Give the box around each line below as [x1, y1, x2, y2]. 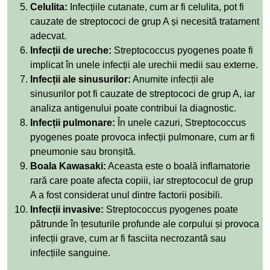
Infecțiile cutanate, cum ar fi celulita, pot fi [67, 1, 244, 12]
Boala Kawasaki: [30, 160, 106, 171]
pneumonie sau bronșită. [30, 146, 136, 157]
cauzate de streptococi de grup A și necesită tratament [30, 16, 259, 27]
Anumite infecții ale [131, 74, 214, 84]
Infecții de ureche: [30, 45, 111, 55]
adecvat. [30, 30, 66, 41]
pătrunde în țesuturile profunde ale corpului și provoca [30, 218, 259, 229]
